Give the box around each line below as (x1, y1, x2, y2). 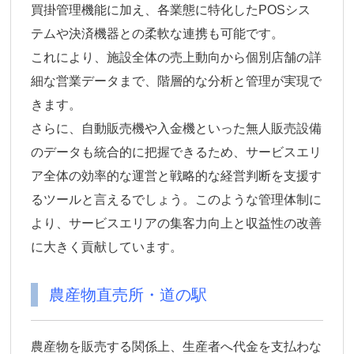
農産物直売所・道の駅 (49, 286, 208, 304)
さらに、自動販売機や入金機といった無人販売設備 (31, 122, 322, 136)
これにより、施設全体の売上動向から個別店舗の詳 (31, 51, 322, 65)
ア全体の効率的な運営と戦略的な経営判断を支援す (31, 169, 322, 183)
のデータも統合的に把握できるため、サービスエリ (31, 145, 322, 160)
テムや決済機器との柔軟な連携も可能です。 (31, 27, 284, 41)
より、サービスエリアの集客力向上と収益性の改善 (31, 217, 322, 231)
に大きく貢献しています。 (31, 240, 183, 254)
